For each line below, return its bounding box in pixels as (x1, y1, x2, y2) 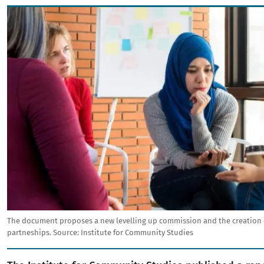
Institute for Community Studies (81, 228, 193, 237)
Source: (53, 228, 79, 237)
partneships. (7, 228, 51, 237)
